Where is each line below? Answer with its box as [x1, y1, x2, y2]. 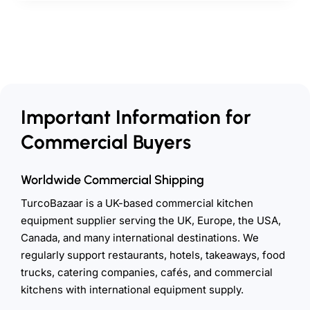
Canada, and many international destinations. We [21, 230, 259, 244]
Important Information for [21, 104, 251, 129]
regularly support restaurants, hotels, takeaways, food [21, 248, 285, 262]
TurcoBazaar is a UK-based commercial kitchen [21, 196, 253, 210]
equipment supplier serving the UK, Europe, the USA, [21, 213, 281, 227]
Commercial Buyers [21, 129, 191, 154]
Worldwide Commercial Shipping [21, 172, 204, 188]
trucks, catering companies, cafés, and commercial [21, 265, 273, 279]
